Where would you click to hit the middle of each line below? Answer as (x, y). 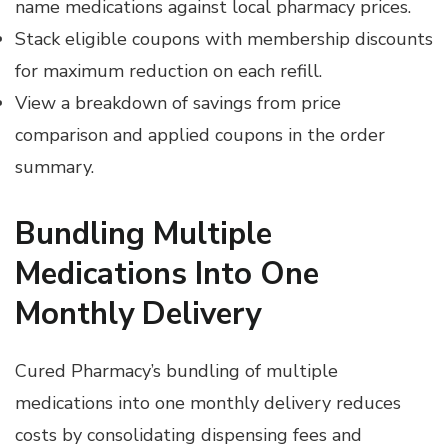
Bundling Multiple (143, 234)
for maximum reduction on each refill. (168, 71)
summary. (54, 167)
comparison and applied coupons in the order (200, 135)
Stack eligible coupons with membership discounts (224, 39)
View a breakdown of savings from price (178, 103)
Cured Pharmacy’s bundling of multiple (176, 370)
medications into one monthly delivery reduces (208, 402)
